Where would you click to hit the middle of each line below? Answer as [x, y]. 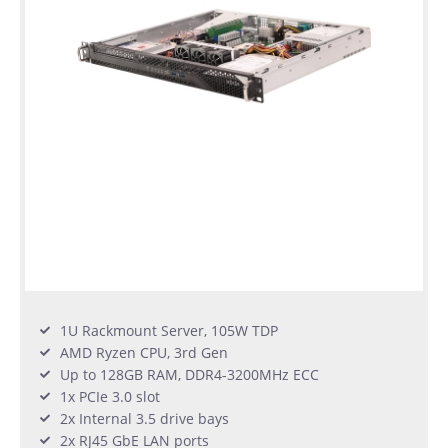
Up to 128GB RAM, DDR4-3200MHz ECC [189, 374]
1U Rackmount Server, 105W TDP [169, 330]
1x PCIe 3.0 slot [110, 396]
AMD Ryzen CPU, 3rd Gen [144, 352]
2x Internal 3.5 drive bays [144, 418]
